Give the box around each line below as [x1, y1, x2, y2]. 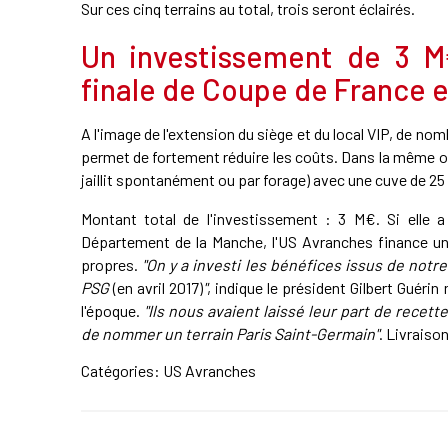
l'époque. [80, 300, 144, 320]
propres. [80, 254, 142, 274]
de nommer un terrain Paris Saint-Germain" [80, 323, 379, 343]
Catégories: [80, 360, 163, 380]
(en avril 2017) [112, 277, 203, 297]
